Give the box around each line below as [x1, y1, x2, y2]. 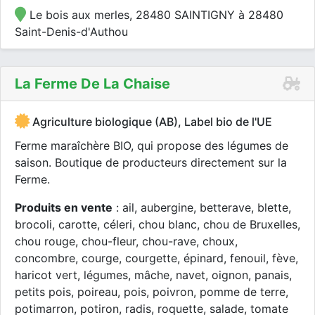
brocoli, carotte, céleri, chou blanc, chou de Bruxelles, [15, 217, 300, 231]
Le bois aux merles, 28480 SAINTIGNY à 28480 [26, 8, 283, 22]
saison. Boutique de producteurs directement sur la [15, 155, 287, 169]
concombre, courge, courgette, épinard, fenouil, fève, [15, 251, 298, 265]
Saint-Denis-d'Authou [15, 25, 128, 39]
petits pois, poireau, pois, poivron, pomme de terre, [15, 285, 288, 299]
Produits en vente [15, 200, 112, 214]
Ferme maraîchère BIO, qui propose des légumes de [15, 139, 288, 153]
